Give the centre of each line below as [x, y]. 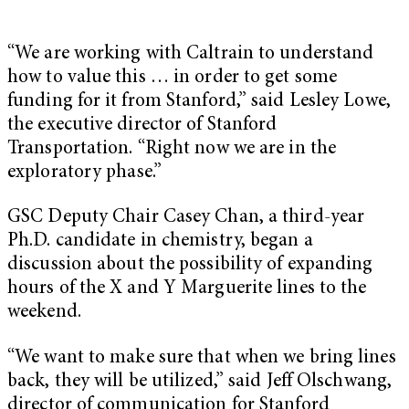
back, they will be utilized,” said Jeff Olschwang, [200, 383]
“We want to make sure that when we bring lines [202, 359]
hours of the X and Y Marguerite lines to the [187, 289]
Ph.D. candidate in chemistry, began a [160, 242]
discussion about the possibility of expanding [190, 266]
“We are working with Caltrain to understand [191, 54]
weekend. [44, 313]
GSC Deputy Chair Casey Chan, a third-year [186, 218]
